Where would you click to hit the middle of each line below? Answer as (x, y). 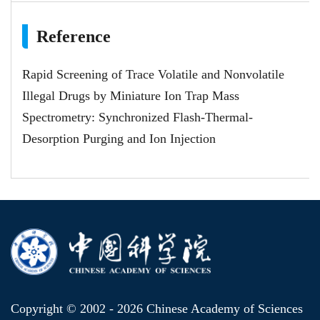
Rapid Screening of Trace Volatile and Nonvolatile (153, 74)
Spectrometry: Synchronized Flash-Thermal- (137, 117)
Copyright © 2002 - (64, 309)
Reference (74, 36)
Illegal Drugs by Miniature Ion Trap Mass (131, 95)
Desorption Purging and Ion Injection (119, 138)
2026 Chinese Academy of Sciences (210, 309)
